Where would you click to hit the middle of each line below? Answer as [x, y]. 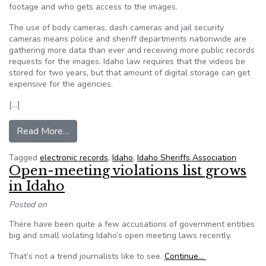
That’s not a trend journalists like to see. [87, 256]
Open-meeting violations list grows [128, 171]
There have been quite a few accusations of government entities [132, 224]
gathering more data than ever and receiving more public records [132, 50]
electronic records [74, 158]
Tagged [24, 158]
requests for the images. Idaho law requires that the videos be [127, 61]
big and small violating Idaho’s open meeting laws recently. [120, 235]
